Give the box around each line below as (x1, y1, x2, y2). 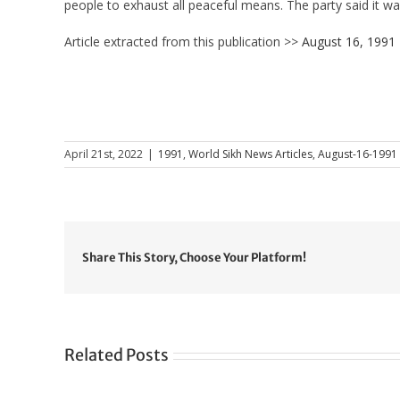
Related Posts (64, 345, 169, 366)
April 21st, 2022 (64, 146, 143, 162)
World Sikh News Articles (188, 146, 312, 162)
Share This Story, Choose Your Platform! (82, 249, 306, 265)
